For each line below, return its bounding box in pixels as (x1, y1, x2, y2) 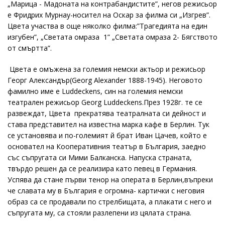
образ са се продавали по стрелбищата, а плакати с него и (8, 197, 211, 206)
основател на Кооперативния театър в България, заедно (8, 142, 206, 151)
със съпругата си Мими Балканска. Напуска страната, (8, 153, 192, 162)
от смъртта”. (8, 43, 52, 53)
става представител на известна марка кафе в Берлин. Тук (8, 120, 209, 129)
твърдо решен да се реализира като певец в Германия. (8, 164, 197, 173)
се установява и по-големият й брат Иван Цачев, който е (8, 131, 207, 140)
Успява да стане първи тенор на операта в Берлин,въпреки (8, 175, 213, 184)
